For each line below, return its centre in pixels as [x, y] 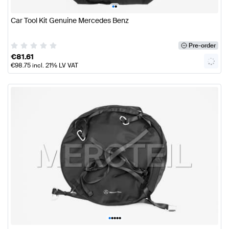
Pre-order [202, 45]
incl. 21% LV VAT [54, 65]
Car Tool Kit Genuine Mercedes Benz [70, 21]
